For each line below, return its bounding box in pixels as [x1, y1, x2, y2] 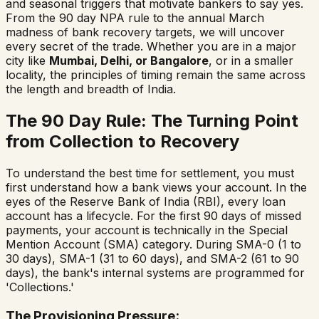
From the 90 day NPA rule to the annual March [6, 11, 264, 26]
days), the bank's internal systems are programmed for [6, 265, 305, 280]
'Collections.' [6, 279, 74, 294]
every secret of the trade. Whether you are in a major [6, 39, 296, 54]
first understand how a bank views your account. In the [6, 179, 307, 194]
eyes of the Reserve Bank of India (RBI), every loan [6, 194, 286, 209]
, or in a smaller [209, 53, 293, 68]
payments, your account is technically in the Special [6, 222, 288, 237]
